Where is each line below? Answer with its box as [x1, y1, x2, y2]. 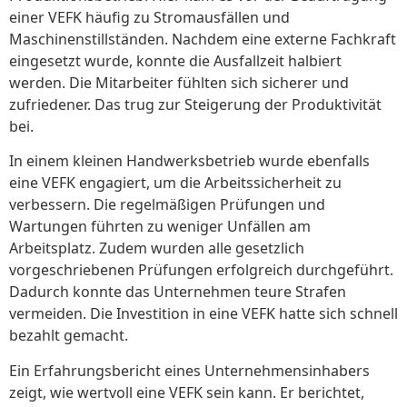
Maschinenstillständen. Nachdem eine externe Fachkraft [9, 29, 396, 50]
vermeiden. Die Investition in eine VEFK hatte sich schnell [9, 303, 398, 324]
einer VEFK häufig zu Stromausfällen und [9, 7, 290, 28]
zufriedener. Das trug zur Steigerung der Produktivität [9, 94, 382, 115]
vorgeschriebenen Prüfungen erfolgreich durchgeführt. [9, 260, 393, 281]
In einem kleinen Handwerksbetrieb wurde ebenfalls [9, 151, 370, 172]
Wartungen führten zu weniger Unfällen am [9, 216, 311, 237]
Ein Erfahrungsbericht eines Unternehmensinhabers [9, 360, 370, 381]
